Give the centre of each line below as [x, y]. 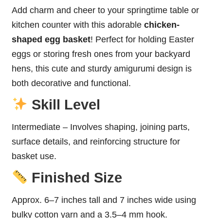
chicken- [162, 25]
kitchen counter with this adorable [78, 25]
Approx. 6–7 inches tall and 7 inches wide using [104, 200]
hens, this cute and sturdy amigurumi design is [102, 68]
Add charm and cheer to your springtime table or [105, 10]
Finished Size [75, 177]
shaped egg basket [51, 39]
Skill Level [64, 104]
